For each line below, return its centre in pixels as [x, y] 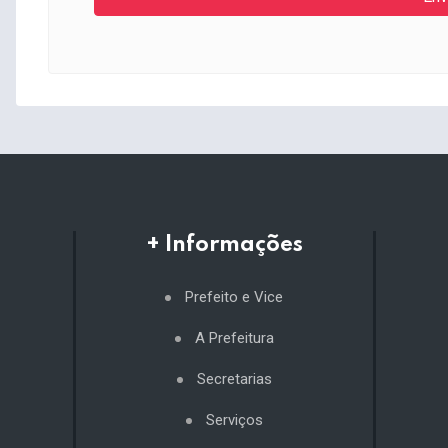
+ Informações [224, 245]
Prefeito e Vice [234, 297]
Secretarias [234, 379]
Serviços [234, 420]
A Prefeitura [234, 338]
